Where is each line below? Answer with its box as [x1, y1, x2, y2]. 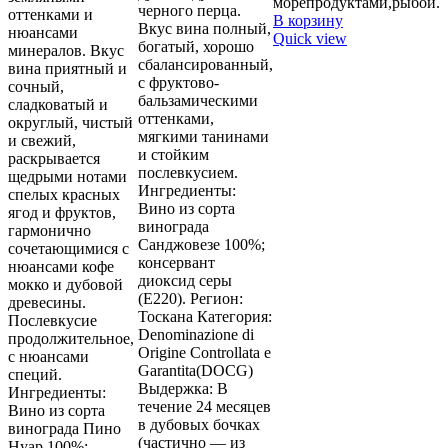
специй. [8, 366, 62, 384]
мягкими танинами [138, 128, 269, 146]
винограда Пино [8, 420, 121, 438]
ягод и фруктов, [8, 204, 116, 222]
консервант [138, 254, 215, 272]
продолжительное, [8, 330, 134, 348]
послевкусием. [138, 164, 238, 182]
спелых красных [8, 186, 120, 204]
